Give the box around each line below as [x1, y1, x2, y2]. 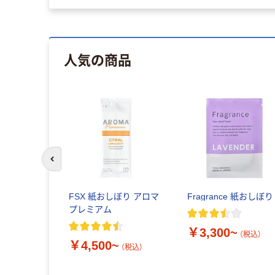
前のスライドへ [51, 160, 107, 170]
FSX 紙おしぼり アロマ [68, 191, 159, 201]
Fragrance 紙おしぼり [187, 191, 274, 201]
